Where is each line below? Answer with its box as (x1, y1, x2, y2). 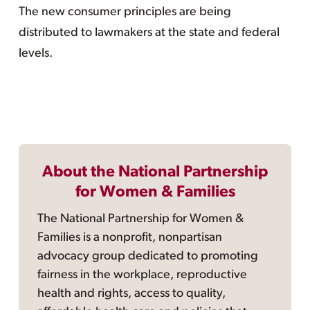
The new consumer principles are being (18, 6, 231, 19)
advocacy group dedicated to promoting (37, 250, 259, 264)
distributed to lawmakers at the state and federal (18, 26, 280, 39)
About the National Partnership (42, 165, 268, 181)
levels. (18, 47, 53, 60)
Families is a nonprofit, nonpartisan (37, 231, 223, 245)
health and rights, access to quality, (37, 287, 226, 301)
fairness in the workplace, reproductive (37, 268, 248, 282)
